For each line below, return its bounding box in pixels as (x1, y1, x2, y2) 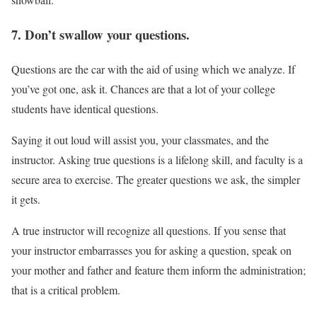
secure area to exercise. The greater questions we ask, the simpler (11, 171, 300, 187)
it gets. (11, 191, 40, 207)
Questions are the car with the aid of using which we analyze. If (11, 61, 295, 76)
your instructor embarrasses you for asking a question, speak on (11, 242, 292, 258)
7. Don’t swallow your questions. (11, 25, 190, 45)
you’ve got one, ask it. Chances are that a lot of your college (11, 81, 275, 96)
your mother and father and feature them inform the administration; (11, 262, 306, 277)
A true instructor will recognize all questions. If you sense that (11, 222, 286, 238)
